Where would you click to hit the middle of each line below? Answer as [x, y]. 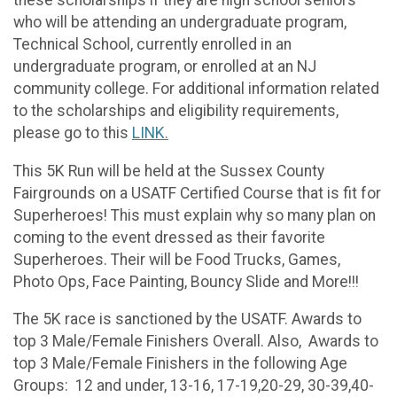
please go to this [73, 133]
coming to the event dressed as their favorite [169, 237]
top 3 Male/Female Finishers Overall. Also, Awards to [196, 342]
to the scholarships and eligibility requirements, [176, 111]
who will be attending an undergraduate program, [180, 23]
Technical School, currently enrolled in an [152, 45]
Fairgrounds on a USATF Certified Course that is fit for [197, 193]
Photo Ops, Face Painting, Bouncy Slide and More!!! [186, 281]
